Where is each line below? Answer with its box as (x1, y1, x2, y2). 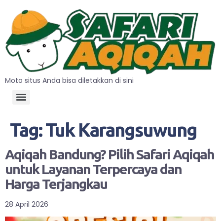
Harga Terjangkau (5, 176, 107, 191)
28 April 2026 (5, 199, 48, 209)
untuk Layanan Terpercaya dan (5, 161, 182, 177)
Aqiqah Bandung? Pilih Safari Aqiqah (5, 146, 214, 162)
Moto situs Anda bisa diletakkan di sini (5, 75, 134, 85)
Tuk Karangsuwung (45, 119, 197, 140)
